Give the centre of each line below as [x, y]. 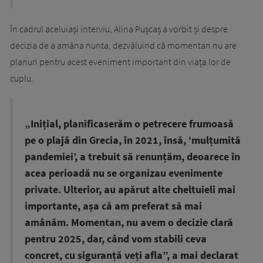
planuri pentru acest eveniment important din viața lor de [120, 62]
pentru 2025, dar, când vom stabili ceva [116, 239]
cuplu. [22, 78]
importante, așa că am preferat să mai [113, 206]
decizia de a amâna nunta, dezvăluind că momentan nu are [123, 45]
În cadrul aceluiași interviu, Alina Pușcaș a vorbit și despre [119, 29]
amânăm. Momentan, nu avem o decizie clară [129, 223]
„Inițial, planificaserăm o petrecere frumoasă [129, 124]
